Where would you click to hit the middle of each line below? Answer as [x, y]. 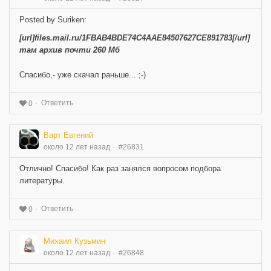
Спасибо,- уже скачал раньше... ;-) [83, 75]
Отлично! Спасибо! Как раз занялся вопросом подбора [120, 169]
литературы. [42, 181]
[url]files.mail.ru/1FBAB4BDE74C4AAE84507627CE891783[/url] [135, 38]
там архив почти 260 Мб [70, 50]
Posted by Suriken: [53, 20]
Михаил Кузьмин [74, 241]
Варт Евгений [68, 135]
